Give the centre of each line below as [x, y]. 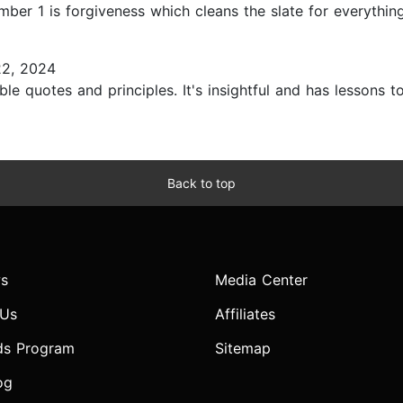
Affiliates [245, 314]
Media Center [261, 280]
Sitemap [243, 349]
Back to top [201, 184]
